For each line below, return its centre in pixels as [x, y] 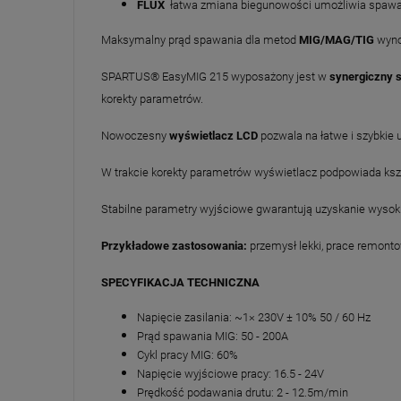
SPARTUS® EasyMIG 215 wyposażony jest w [214, 76]
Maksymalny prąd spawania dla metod [200, 39]
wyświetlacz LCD [213, 135]
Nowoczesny [135, 135]
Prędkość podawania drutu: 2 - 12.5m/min [243, 392]
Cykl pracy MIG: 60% [188, 354]
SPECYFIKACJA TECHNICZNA [180, 282]
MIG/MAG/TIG [337, 39]
